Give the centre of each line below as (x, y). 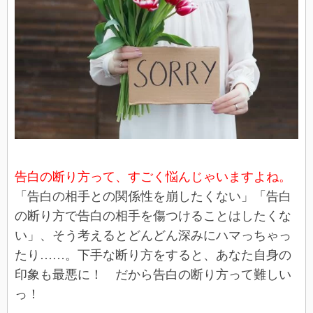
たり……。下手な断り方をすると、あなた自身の (153, 255)
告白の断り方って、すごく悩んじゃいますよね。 (153, 177)
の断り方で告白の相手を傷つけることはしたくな (153, 216)
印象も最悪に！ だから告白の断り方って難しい (153, 275)
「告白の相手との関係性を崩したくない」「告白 (153, 197)
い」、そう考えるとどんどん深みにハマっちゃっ (153, 236)
